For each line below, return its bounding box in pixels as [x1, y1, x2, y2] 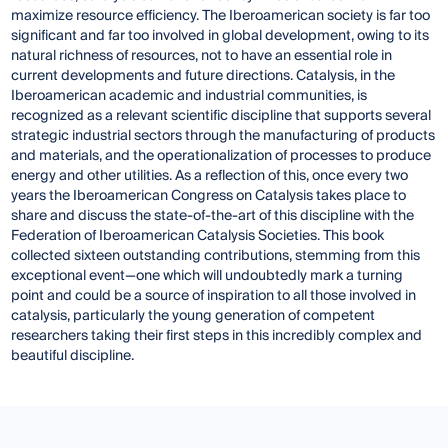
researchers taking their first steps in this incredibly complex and [11, 324, 423, 349]
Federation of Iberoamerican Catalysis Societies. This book [11, 224, 385, 249]
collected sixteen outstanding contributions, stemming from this [11, 244, 421, 269]
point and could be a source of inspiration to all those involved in [11, 284, 417, 309]
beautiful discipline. [11, 344, 135, 369]
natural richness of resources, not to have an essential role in [11, 44, 393, 69]
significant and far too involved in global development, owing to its [11, 24, 430, 49]
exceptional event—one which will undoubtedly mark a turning [11, 264, 404, 289]
